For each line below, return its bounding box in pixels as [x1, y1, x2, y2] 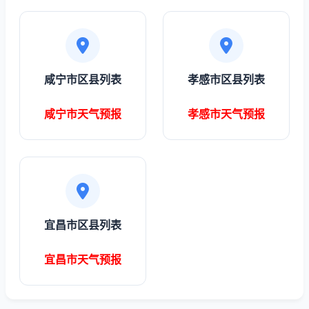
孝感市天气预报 [188, 107, 265, 121]
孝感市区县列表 [188, 72, 265, 86]
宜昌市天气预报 [44, 252, 121, 266]
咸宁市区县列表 [44, 72, 121, 86]
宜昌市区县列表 [44, 218, 121, 232]
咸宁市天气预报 [44, 107, 121, 121]
